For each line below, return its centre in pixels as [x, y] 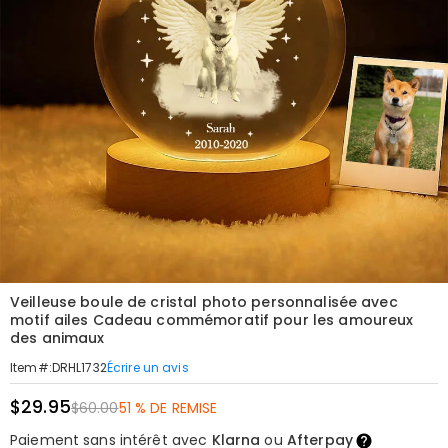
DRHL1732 [79, 367]
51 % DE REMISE [168, 408]
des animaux [57, 338]
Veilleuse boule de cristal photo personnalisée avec [204, 302]
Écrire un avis [147, 367]
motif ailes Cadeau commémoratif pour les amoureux [212, 320]
